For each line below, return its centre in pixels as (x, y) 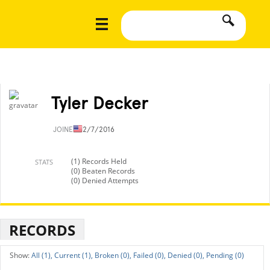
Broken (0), (113, 255)
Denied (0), (186, 255)
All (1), (42, 255)
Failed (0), (149, 255)
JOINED (66, 130)
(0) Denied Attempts (105, 181)
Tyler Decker (100, 103)
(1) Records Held (99, 161)
